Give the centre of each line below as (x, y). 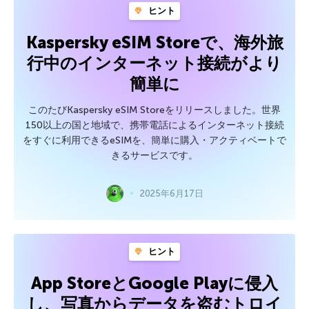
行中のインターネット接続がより (154, 63)
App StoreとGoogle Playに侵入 (154, 283)
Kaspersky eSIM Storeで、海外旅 (154, 42)
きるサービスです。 (154, 155)
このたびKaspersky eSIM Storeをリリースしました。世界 (154, 110)
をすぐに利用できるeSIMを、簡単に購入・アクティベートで (154, 140)
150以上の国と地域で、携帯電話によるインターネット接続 (154, 125)
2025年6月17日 (171, 193)
